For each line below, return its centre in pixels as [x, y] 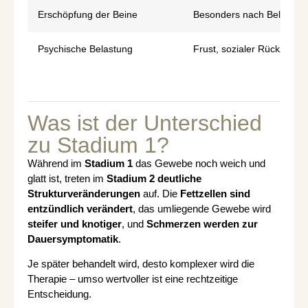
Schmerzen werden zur [202, 223]
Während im [56, 163]
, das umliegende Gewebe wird [202, 208]
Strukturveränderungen [84, 193]
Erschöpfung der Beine [88, 14]
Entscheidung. [59, 294]
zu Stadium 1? [98, 145]
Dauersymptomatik [73, 239]
